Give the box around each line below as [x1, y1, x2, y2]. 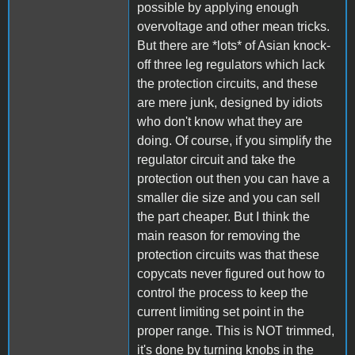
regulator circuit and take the [137, 153, 296, 167]
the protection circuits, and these [137, 77, 318, 91]
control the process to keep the [137, 286, 308, 300]
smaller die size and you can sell [137, 191, 320, 205]
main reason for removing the [137, 229, 300, 243]
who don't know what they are [137, 115, 303, 129]
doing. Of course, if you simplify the [137, 134, 332, 148]
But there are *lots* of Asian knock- [137, 39, 330, 53]
